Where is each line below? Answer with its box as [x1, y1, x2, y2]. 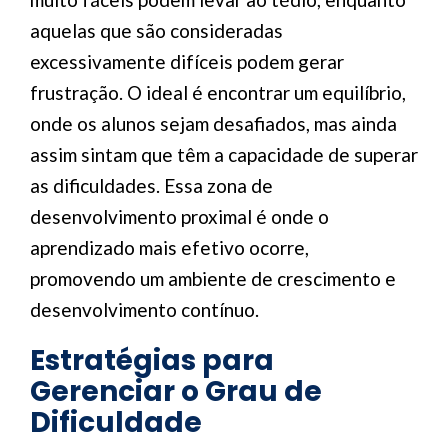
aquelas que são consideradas [30, 19, 283, 42]
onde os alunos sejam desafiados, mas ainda [30, 112, 397, 135]
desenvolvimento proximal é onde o [30, 205, 329, 228]
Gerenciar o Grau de [30, 372, 322, 411]
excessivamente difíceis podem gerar [30, 50, 344, 73]
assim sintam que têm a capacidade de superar [30, 143, 418, 166]
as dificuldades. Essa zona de [30, 174, 273, 197]
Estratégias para [30, 341, 274, 380]
